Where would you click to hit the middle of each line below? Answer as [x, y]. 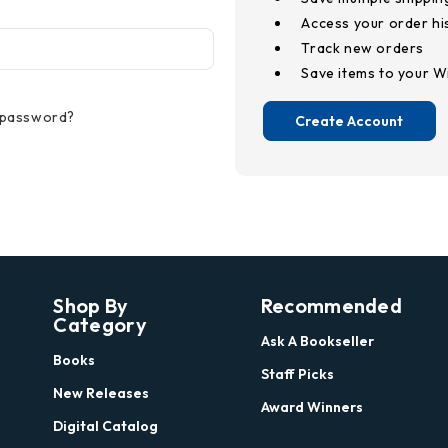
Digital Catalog [106, 425]
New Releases [101, 392]
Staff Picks [297, 373]
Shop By [91, 305]
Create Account [349, 120]
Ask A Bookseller [317, 340]
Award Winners [311, 406]
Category [100, 324]
